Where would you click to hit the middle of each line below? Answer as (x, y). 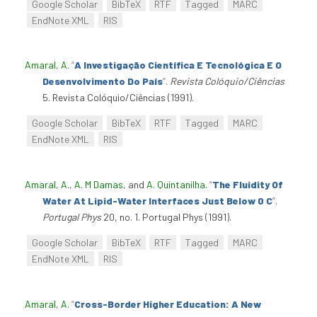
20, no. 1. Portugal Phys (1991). (166, 217)
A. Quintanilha (176, 184)
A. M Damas (99, 184)
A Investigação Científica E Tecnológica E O (178, 65)
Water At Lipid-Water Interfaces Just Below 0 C (157, 200)
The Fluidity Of (248, 184)
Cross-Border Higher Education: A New (168, 304)
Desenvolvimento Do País (103, 81)
